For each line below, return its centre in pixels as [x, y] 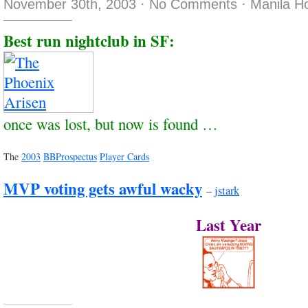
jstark [227, 190]
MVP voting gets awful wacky [103, 188]
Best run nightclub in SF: [89, 40]
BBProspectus [70, 156]
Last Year [229, 224]
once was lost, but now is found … [111, 123]
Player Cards [124, 156]
